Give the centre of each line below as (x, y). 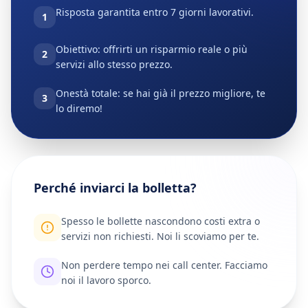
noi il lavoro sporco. (106, 280)
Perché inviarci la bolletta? (115, 188)
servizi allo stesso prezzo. (114, 64)
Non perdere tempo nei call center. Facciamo (164, 265)
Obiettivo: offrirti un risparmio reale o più (152, 49)
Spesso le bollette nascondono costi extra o (161, 221)
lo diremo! (79, 108)
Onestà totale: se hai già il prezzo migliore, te (161, 93)
